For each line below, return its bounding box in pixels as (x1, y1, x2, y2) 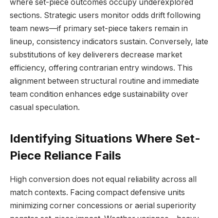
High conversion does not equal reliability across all (10, 174, 197, 184)
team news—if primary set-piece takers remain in (10, 24, 188, 34)
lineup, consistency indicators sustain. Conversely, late (10, 37, 208, 47)
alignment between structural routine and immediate (10, 76, 199, 86)
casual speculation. (10, 103, 80, 112)
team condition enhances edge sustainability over (10, 90, 188, 99)
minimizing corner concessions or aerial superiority (10, 200, 196, 210)
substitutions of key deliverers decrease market (10, 50, 182, 60)
